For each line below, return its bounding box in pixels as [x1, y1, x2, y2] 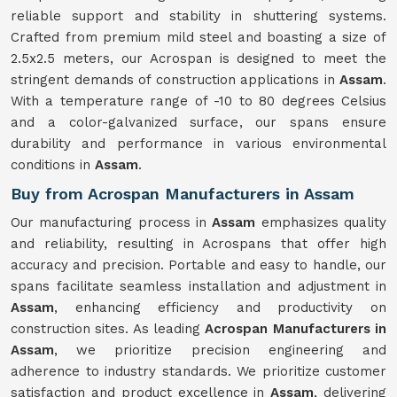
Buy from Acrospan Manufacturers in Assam [11, 184, 354, 203]
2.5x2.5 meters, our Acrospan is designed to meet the [11, 51, 386, 66]
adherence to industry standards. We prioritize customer [11, 363, 386, 379]
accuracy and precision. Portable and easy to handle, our [11, 257, 386, 273]
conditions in [11, 157, 95, 173]
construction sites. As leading [11, 321, 206, 337]
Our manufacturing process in [11, 214, 213, 230]
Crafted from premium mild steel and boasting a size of [11, 29, 386, 45]
